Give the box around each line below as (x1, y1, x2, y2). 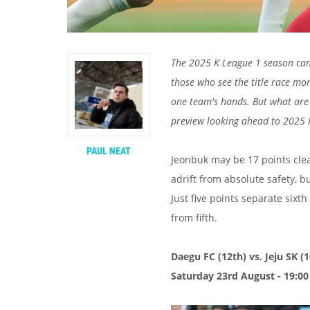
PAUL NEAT (86, 145, 131, 156)
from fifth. (171, 211, 220, 224)
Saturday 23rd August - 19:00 (171, 269, 309, 282)
